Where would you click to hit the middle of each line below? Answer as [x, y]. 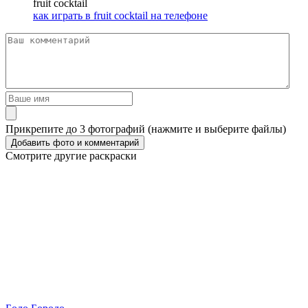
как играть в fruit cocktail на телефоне [120, 16]
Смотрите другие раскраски [71, 156]
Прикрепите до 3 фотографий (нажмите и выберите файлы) [146, 129]
